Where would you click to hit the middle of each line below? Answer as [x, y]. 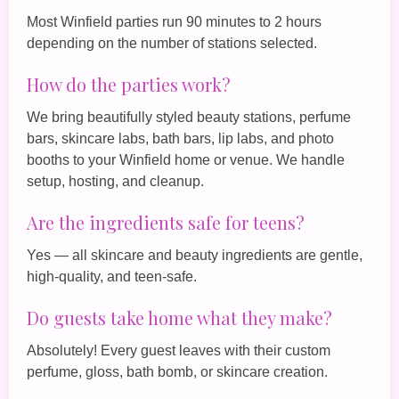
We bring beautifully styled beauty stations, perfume [189, 117]
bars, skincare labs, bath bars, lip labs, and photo [180, 138]
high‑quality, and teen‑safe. [112, 276]
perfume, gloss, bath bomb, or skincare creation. [177, 371]
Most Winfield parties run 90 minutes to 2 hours [174, 21]
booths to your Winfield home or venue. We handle [186, 159]
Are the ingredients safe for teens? [166, 222]
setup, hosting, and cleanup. [115, 181]
